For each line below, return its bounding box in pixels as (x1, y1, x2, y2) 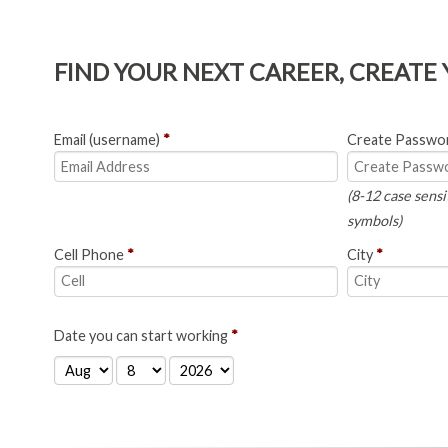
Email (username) (53, 131, 163, 149)
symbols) (347, 212, 403, 230)
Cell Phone (53, 246, 127, 264)
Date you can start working (53, 326, 231, 344)
